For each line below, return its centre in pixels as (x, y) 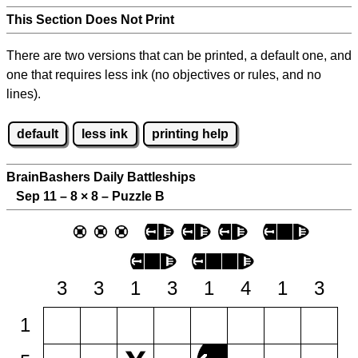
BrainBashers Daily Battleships (101, 177)
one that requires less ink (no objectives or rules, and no (164, 75)
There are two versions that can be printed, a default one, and (179, 56)
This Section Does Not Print (90, 20)
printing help (190, 133)
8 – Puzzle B (126, 197)
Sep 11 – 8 (44, 197)
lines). (24, 94)
